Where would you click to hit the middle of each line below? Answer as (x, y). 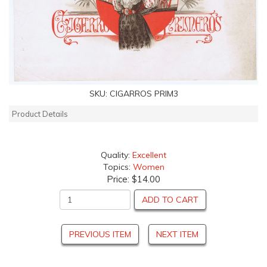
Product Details (40, 114)
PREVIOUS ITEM (100, 235)
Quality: (117, 155)
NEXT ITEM (177, 235)
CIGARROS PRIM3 (144, 94)
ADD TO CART (170, 200)
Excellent (149, 155)
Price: (119, 179)
